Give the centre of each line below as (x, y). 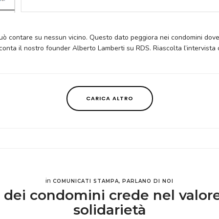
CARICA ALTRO (109, 99)
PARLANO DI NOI (148, 181)
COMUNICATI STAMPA (86, 181)
